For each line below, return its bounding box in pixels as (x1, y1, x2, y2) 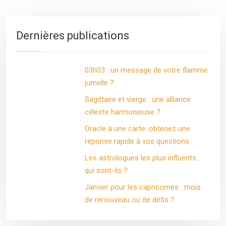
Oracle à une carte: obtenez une (84, 124, 190, 133)
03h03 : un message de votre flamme (84, 66, 208, 75)
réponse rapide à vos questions (84, 137, 189, 146)
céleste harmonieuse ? (84, 107, 160, 117)
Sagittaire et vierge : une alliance (84, 95, 191, 104)
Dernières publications (16, 29, 129, 42)
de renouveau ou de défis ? (84, 195, 175, 204)
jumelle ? (84, 78, 114, 87)
